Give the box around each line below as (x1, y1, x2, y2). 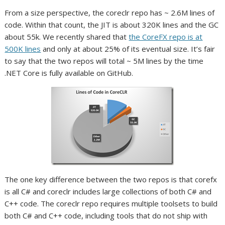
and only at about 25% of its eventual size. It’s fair (41, 44, 215, 54)
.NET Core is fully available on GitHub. (5, 68, 134, 78)
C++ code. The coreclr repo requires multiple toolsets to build (5, 198, 218, 208)
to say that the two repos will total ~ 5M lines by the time (5, 56, 204, 66)
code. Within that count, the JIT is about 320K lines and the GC (5, 20, 219, 30)
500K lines (5, 44, 41, 54)
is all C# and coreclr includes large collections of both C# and (5, 186, 212, 196)
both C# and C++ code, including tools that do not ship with (5, 210, 208, 220)
